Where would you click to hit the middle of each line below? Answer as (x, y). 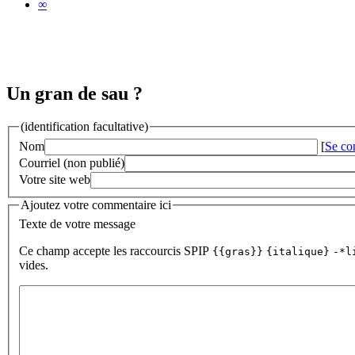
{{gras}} (238, 251)
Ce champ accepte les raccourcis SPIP (116, 250)
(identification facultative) (84, 127)
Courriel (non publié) (72, 163)
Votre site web (55, 179)
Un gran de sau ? (74, 93)
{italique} (298, 251)
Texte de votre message (77, 223)
